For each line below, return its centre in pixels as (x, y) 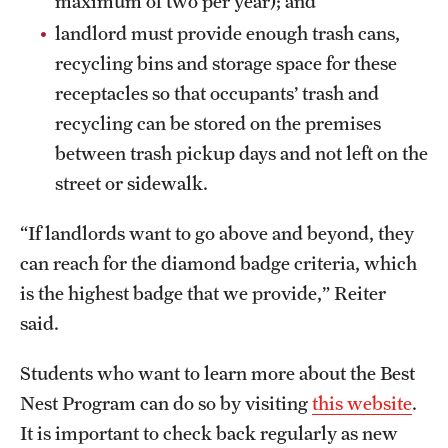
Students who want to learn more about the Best (217, 373)
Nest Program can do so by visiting (166, 403)
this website (362, 403)
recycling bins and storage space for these (226, 63)
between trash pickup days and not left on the (241, 153)
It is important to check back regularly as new (209, 433)
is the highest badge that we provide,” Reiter (203, 293)
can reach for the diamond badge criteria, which (218, 263)
